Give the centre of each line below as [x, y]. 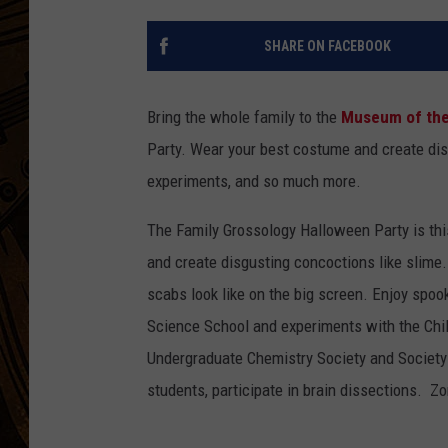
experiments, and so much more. [254, 181]
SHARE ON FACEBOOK [327, 46]
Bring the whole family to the [244, 117]
